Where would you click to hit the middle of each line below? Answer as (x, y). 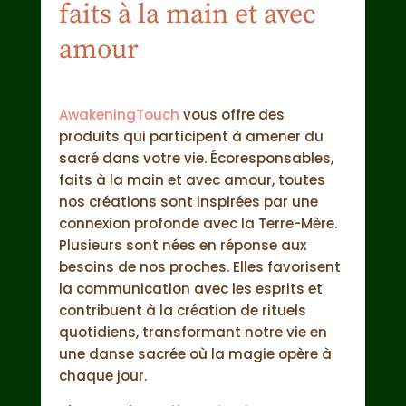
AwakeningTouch (119, 115)
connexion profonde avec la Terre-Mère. (198, 224)
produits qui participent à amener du (191, 137)
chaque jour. (102, 376)
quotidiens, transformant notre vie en (193, 333)
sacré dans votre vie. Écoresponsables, (196, 159)
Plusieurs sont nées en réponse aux (182, 246)
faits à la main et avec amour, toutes (192, 180)
